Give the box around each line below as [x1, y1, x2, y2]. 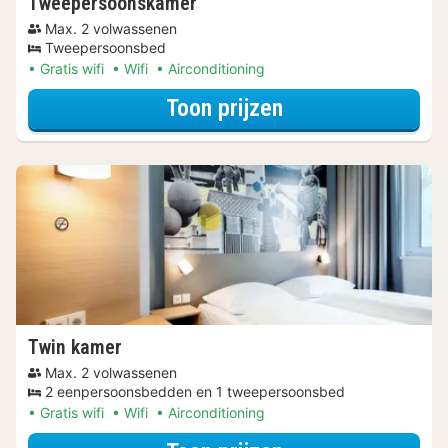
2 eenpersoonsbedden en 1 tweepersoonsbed [45, 382, 345, 400]
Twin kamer [28, 334, 122, 359]
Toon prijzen [165, 94, 283, 123]
